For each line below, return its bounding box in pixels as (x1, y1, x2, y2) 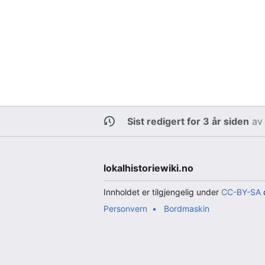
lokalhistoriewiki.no (104, 161, 194, 174)
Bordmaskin (164, 203, 210, 214)
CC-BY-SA (221, 186, 261, 197)
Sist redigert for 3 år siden (127, 115, 250, 127)
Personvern (104, 203, 148, 214)
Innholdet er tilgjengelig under (104, 186, 222, 197)
